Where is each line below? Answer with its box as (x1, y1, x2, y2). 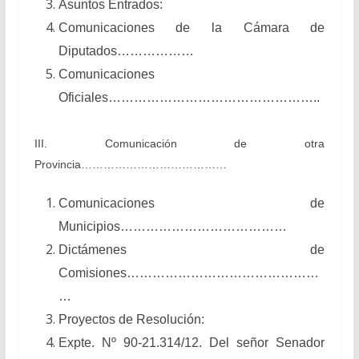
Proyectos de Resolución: (58, 312, 204, 326)
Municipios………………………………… (58, 219, 287, 233)
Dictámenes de (58, 242, 325, 256)
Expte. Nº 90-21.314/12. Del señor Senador (58, 335, 325, 349)
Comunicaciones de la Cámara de (58, 20, 325, 34)
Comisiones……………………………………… (58, 265, 319, 280)
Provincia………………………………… (34, 157, 227, 171)
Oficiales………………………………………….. (58, 90, 320, 104)
